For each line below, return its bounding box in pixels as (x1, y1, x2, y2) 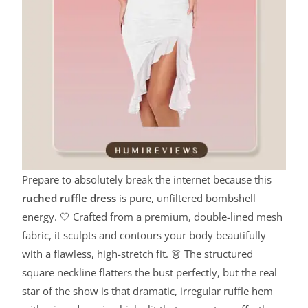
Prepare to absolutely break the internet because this (22, 173, 272, 187)
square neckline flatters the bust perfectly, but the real (22, 265, 278, 280)
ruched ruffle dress (22, 191, 117, 206)
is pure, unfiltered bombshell (116, 191, 256, 206)
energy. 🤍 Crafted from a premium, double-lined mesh (22, 210, 283, 224)
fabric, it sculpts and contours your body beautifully (22, 228, 267, 243)
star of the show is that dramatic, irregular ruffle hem (22, 284, 274, 298)
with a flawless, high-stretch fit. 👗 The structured (22, 247, 254, 261)
